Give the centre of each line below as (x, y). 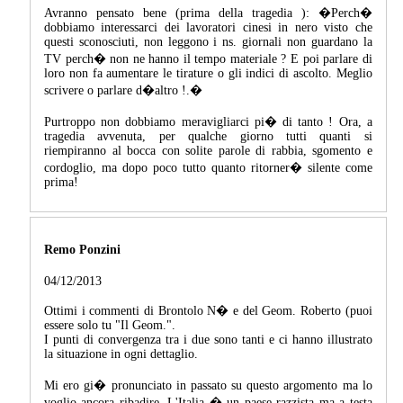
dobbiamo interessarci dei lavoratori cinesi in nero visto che (208, 27)
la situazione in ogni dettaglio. (121, 354)
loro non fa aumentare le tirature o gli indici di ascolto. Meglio (208, 73)
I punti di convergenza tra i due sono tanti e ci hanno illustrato (208, 340)
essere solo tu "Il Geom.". (110, 326)
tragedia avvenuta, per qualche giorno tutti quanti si (208, 136)
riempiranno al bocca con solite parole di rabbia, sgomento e (208, 150)
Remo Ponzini (82, 250)
